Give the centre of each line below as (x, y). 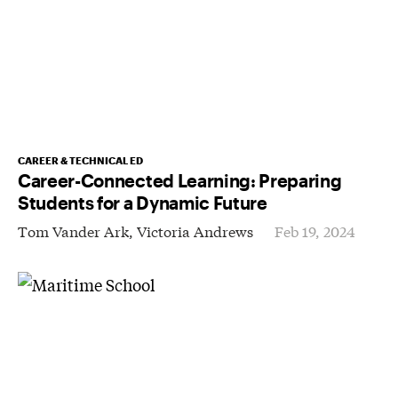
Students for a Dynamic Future (143, 202)
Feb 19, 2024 (315, 230)
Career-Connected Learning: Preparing (180, 180)
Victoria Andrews (195, 230)
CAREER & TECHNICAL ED (80, 160)
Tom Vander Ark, (77, 230)
